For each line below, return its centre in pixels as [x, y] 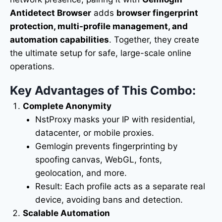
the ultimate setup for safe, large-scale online [101, 53]
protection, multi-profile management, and [99, 26]
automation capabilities [59, 40]
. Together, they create [154, 40]
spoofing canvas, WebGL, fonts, [99, 160]
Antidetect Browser [51, 13]
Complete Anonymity [67, 106]
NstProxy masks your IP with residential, [115, 119]
